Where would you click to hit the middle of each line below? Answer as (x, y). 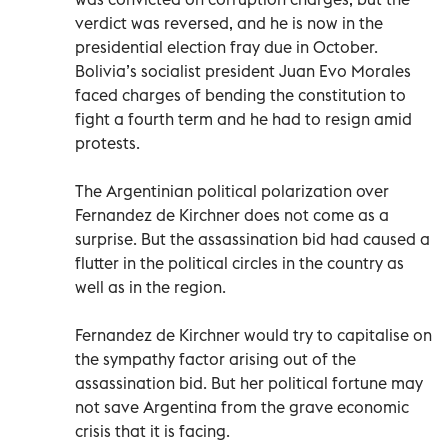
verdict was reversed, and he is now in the (229, 22)
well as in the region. (150, 286)
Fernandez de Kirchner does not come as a (232, 214)
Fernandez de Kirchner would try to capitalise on (253, 334)
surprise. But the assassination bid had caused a (252, 238)
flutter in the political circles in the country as (239, 262)
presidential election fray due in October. (226, 46)
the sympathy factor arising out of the (215, 358)
